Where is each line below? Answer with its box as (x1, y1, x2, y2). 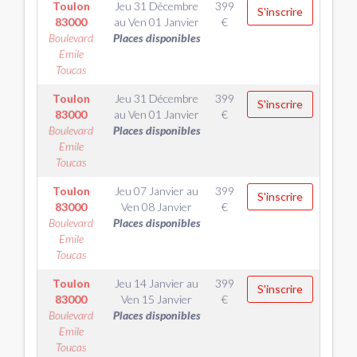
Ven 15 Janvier (121, 292, 192, 306)
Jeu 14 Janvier (115, 277, 184, 290)
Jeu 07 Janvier (115, 184, 184, 198)
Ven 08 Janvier (121, 200, 192, 214)
